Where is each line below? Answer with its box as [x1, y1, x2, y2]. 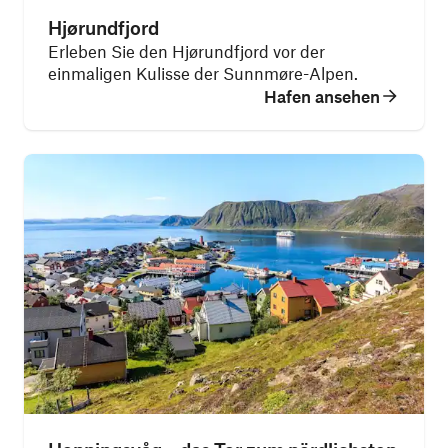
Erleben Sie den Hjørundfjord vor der [48, 41, 325, 61]
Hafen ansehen [264, 86, 380, 106]
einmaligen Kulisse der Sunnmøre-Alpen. [48, 63, 358, 83]
